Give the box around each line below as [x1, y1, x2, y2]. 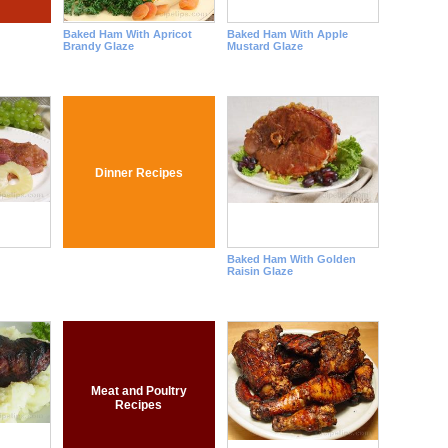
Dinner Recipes [94, 165, 183, 180]
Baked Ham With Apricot [62, 28, 192, 40]
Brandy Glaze [62, 40, 134, 52]
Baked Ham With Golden [226, 253, 356, 265]
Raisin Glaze [226, 265, 293, 277]
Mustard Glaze [226, 40, 303, 52]
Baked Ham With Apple [226, 28, 348, 40]
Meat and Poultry [90, 383, 187, 398]
